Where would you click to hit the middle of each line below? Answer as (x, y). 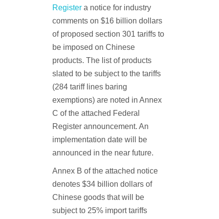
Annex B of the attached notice (105, 171)
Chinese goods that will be (98, 197)
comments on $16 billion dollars (107, 21)
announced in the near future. (103, 153)
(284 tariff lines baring (89, 87)
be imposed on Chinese (93, 47)
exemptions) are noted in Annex (107, 100)
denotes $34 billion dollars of (102, 184)
